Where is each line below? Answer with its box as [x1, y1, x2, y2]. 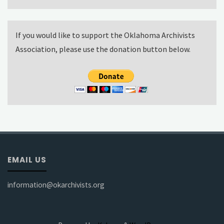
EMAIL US [7, 154, 47, 165]
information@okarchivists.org [7, 180, 105, 190]
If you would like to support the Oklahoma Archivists [15, 30, 195, 40]
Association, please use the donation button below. [15, 44, 190, 54]
